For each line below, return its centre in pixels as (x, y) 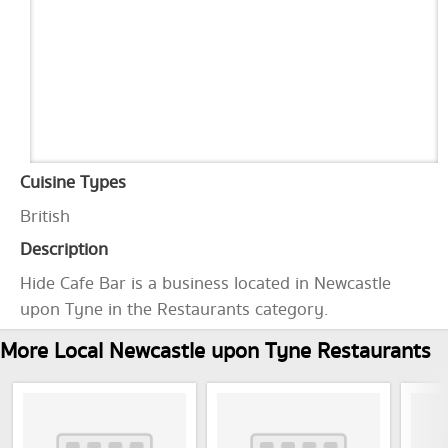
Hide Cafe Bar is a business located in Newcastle (205, 284)
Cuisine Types (73, 183)
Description (64, 250)
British (45, 217)
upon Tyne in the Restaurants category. (174, 310)
